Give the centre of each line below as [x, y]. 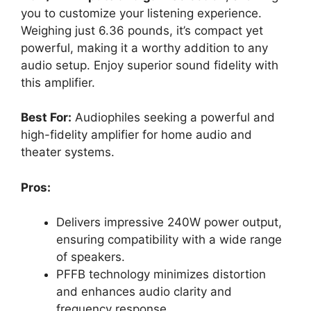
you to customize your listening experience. [141, 13]
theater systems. [68, 152]
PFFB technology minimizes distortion [161, 275]
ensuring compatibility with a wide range [169, 240]
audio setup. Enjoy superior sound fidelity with [150, 65]
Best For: [46, 118]
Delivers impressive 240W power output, [169, 222]
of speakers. [91, 257]
